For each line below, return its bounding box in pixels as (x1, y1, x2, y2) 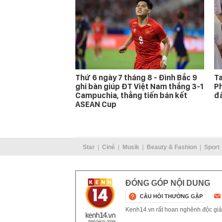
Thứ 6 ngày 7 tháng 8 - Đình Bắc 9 (75, 72, 197, 82)
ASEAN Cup (75, 99, 116, 109)
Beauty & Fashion (146, 143, 197, 151)
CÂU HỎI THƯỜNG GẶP (140, 193, 203, 199)
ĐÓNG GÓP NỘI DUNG (125, 178, 210, 187)
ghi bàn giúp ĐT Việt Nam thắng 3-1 (75, 81, 203, 91)
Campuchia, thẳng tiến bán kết (75, 90, 187, 100)
